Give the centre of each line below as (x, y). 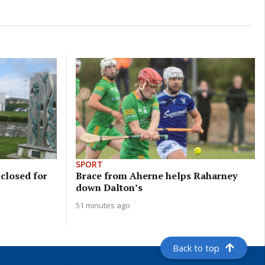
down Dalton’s (109, 187)
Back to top (196, 248)
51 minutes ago (103, 205)
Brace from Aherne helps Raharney (156, 175)
